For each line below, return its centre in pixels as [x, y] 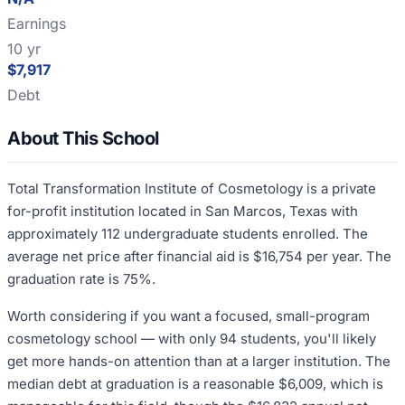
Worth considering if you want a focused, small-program [188, 316]
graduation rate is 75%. [81, 278]
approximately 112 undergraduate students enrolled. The [188, 233]
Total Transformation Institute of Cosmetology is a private [192, 188]
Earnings [37, 24]
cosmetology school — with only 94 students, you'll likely [192, 338]
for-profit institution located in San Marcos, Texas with [183, 211]
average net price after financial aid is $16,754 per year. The [199, 256]
